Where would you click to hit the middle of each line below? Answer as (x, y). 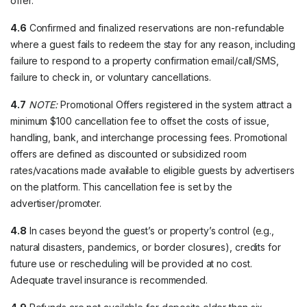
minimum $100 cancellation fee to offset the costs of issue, (140, 121)
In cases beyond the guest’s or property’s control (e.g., (150, 231)
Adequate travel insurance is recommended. (109, 280)
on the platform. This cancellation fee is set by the (121, 187)
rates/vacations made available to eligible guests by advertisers (152, 170)
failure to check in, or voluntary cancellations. (111, 77)
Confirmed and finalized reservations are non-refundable (156, 28)
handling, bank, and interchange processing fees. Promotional (149, 137)
